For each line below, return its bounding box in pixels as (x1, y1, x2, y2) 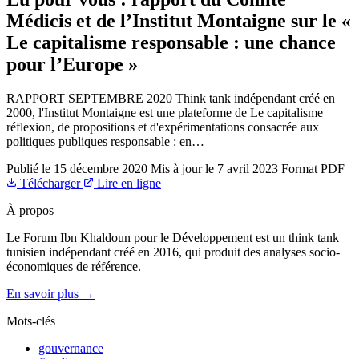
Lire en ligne (97, 175, 161, 190)
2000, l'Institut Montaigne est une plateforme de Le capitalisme (6, 105, 323, 119)
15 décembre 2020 (54, 161, 147, 175)
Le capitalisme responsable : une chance (6, 31, 336, 53)
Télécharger (20, 175, 80, 190)
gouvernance (38, 341, 103, 355)
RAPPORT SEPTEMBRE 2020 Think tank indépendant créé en (6, 91, 335, 105)
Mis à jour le (151, 161, 214, 175)
